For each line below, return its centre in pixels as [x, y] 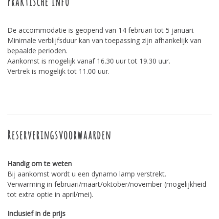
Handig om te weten [40, 164]
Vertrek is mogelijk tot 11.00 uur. [58, 71]
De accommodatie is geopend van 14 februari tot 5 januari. [101, 30]
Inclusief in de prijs [36, 213]
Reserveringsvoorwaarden [59, 135]
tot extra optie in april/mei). [50, 194]
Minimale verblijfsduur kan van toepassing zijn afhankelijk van [104, 40]
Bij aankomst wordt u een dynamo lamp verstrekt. [87, 174]
